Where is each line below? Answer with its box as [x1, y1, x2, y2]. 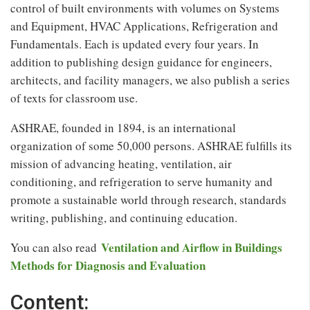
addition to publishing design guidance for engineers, [10, 53, 272, 70]
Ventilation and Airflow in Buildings [101, 238, 282, 256]
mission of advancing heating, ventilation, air [10, 155, 232, 172]
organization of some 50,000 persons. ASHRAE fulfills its [10, 137, 292, 154]
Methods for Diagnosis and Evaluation [10, 256, 206, 274]
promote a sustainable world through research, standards [10, 191, 286, 208]
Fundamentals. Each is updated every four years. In [10, 35, 259, 52]
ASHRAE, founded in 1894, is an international [10, 119, 236, 136]
